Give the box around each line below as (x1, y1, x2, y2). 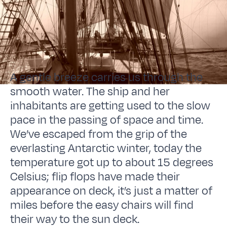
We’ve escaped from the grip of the (10, 126, 187, 142)
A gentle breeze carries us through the (10, 69, 203, 86)
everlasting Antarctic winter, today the (10, 140, 202, 157)
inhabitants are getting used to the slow (10, 97, 211, 114)
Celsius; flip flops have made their (10, 168, 180, 185)
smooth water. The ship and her (10, 83, 170, 100)
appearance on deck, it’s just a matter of (10, 182, 213, 199)
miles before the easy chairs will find (10, 197, 194, 213)
